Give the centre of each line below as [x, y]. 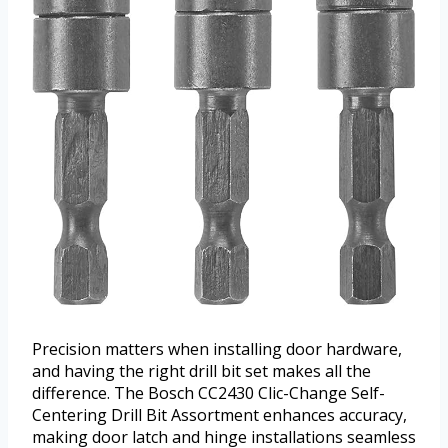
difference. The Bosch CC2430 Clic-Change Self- [208, 392]
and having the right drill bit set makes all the [201, 370]
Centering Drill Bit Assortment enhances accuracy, [219, 414]
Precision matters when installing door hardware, [217, 348]
